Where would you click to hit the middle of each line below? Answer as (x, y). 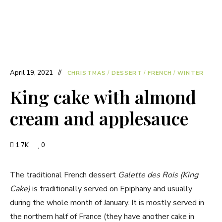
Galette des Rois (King (158, 175)
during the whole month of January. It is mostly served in (107, 203)
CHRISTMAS (87, 73)
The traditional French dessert (64, 175)
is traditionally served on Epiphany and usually (111, 189)
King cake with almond (103, 97)
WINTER (191, 73)
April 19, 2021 (31, 73)
